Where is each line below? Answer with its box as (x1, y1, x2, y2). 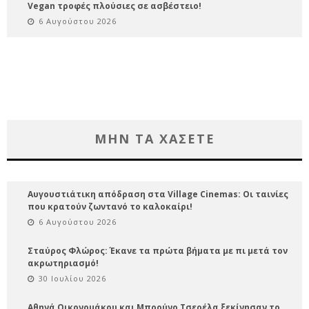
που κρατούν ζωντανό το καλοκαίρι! (28, 200, 192, 212)
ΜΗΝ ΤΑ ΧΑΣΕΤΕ (94, 130, 215, 147)
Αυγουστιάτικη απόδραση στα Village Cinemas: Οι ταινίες (28, 188, 288, 200)
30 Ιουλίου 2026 (39, 272, 106, 283)
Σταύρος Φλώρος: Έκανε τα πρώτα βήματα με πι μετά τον (28, 244, 288, 257)
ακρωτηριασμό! (28, 257, 99, 269)
